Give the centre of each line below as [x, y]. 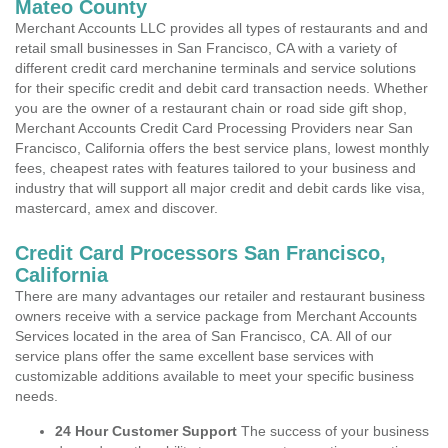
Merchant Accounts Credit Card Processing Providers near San [214, 128]
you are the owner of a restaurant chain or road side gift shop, [211, 108]
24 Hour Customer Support [146, 431]
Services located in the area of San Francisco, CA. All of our [203, 336]
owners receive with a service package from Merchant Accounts [216, 316]
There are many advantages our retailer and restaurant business [220, 296]
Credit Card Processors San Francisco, [200, 253]
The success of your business [333, 431]
